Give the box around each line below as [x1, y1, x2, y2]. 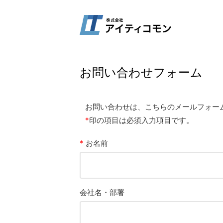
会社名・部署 [80, 188, 124, 197]
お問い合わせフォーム [80, 65, 203, 80]
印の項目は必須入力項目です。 [89, 115, 194, 125]
